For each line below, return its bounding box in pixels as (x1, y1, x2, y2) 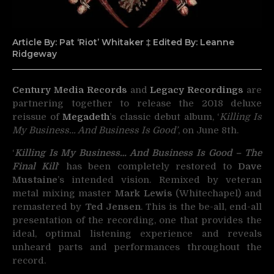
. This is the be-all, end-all (140, 201, 262, 213)
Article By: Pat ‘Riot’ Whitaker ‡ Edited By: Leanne (12, 36, 234, 48)
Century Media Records (12, 84, 127, 96)
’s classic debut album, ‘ (109, 111, 220, 123)
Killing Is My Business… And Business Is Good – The (15, 147, 262, 159)
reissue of (12, 111, 63, 123)
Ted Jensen (84, 201, 141, 213)
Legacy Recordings (150, 84, 244, 96)
